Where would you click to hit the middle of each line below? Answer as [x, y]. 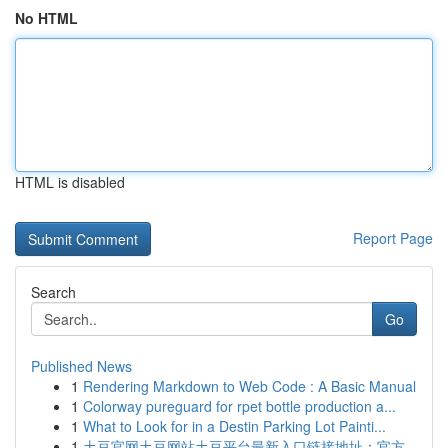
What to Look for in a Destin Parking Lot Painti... [234, 426]
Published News [81, 366]
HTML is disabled [70, 182]
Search [53, 292]
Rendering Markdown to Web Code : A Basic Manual [249, 386]
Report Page [393, 238]
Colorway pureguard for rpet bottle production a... [239, 406]
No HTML [46, 18]
